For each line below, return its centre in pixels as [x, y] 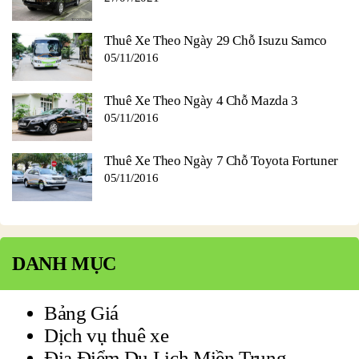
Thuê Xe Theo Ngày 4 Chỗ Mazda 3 [201, 101]
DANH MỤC [65, 264]
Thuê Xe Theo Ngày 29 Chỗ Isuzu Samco [216, 41]
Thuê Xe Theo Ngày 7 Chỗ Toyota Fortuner [221, 161]
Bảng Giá [82, 313]
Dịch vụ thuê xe [107, 336]
